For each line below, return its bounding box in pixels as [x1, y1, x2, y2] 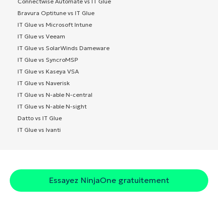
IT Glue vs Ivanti [18, 126, 61, 133]
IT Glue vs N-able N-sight [18, 102, 87, 110]
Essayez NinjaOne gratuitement [49, 175, 169, 185]
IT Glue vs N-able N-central [18, 91, 92, 98]
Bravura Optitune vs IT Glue [18, 9, 94, 17]
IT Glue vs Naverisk [18, 79, 70, 87]
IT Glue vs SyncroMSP [18, 55, 78, 63]
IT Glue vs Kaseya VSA [18, 67, 79, 75]
